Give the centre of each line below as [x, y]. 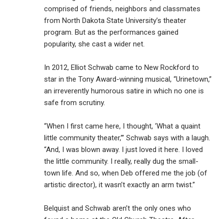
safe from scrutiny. [75, 102]
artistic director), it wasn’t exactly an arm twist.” [120, 185]
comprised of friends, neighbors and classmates [122, 9]
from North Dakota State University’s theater [115, 20]
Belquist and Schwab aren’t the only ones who [118, 208]
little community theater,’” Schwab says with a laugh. [127, 138]
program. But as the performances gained [111, 32]
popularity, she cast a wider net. [94, 44]
